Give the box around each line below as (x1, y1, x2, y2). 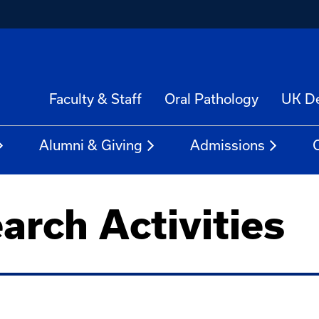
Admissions (190, 137, 265, 153)
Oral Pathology (164, 90, 258, 107)
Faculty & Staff (49, 90, 142, 107)
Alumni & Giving (39, 137, 142, 153)
